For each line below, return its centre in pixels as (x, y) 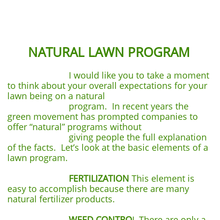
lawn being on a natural (56, 96)
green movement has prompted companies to (103, 116)
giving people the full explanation (107, 137)
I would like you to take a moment (108, 75)
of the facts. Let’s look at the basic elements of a (108, 147)
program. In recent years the (98, 106)
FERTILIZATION (99, 178)
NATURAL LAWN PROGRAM (100, 52)
